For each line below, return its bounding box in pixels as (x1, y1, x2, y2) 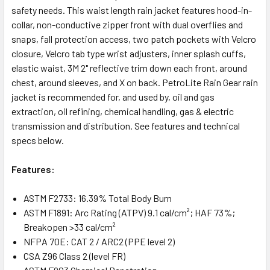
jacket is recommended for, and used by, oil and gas (11, 90, 215, 102)
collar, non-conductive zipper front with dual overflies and (11, 18, 243, 30)
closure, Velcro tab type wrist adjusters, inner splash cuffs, (11, 47, 246, 59)
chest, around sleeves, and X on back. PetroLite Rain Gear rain (11, 76, 258, 88)
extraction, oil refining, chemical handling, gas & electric (11, 105, 234, 117)
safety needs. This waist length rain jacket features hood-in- (11, 4, 252, 16)
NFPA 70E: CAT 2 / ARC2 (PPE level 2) (24, 235, 175, 247)
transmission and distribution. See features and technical (11, 119, 240, 131)
